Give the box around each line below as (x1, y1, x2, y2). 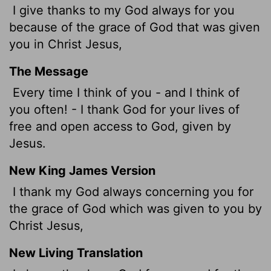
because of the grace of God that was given (9, 19, 260, 34)
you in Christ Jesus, (9, 36, 122, 51)
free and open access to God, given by (9, 119, 231, 134)
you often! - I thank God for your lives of (9, 102, 240, 117)
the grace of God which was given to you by (9, 201, 262, 216)
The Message (9, 64, 88, 79)
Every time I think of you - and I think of (9, 85, 240, 100)
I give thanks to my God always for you (9, 2, 235, 18)
